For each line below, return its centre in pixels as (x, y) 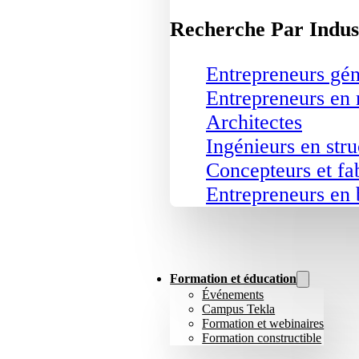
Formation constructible (262, 337)
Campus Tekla (239, 309)
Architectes (254, 122)
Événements (233, 294)
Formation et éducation (234, 278)
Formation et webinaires (263, 323)
